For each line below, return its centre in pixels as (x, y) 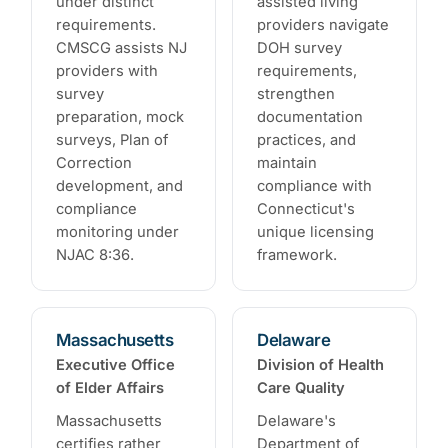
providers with (107, 71)
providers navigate (323, 25)
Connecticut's (306, 209)
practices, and (306, 140)
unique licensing (315, 232)
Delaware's (296, 420)
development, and (120, 186)
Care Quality (301, 388)
